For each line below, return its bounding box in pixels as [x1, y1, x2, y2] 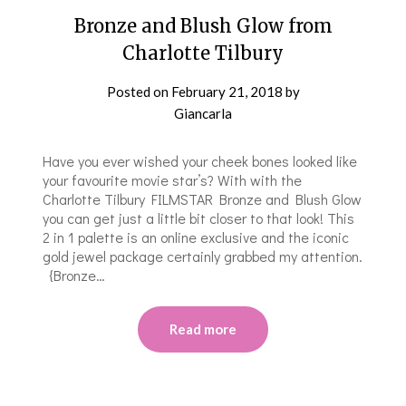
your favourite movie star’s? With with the [43, 169, 303, 189]
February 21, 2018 [170, 82, 283, 100]
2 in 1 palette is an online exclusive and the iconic [43, 227, 350, 246]
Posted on [106, 82, 171, 100]
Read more [169, 320, 237, 337]
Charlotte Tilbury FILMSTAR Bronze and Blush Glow [43, 188, 362, 208]
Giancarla [174, 104, 232, 121]
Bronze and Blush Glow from [73, 14, 333, 37]
